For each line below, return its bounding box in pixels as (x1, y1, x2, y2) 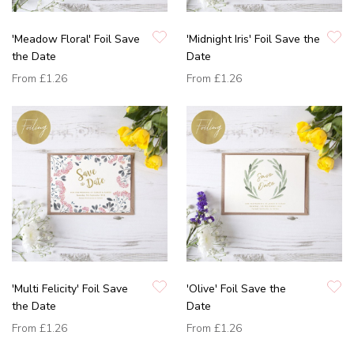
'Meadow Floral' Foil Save (12, 31, 140, 47)
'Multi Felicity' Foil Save (12, 281, 128, 296)
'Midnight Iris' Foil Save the (186, 31, 320, 47)
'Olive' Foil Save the (186, 281, 286, 296)
